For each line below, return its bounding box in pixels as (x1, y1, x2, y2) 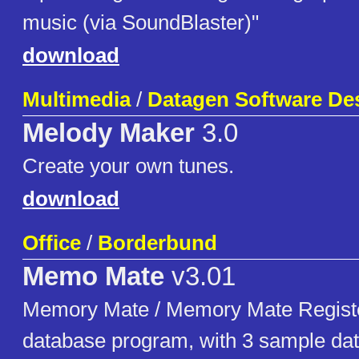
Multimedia (22, 87, 131, 112)
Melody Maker (22, 119, 195, 148)
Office (22, 231, 81, 256)
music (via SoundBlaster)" (22, 10, 259, 35)
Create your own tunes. (22, 154, 234, 179)
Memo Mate (22, 262, 164, 292)
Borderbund (98, 231, 217, 256)
